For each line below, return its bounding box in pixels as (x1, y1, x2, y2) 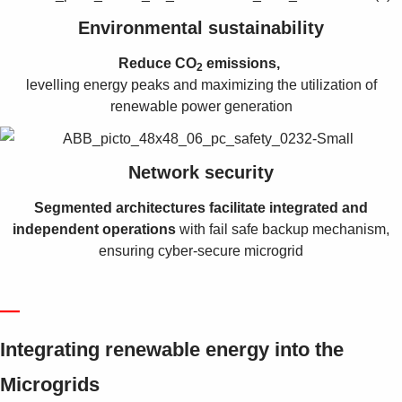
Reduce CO (118, 55, 197, 71)
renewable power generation (109, 98, 293, 114)
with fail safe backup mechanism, (179, 222, 389, 238)
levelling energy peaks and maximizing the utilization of (25, 76, 377, 92)
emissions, (203, 55, 284, 71)
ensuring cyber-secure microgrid (99, 243, 303, 259)
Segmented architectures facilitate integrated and (34, 200, 368, 216)
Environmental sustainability (78, 17, 324, 38)
